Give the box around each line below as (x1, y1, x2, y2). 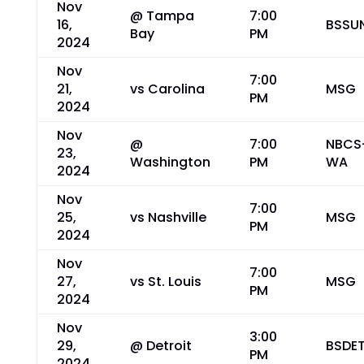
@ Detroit (129, 336, 192, 355)
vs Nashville (129, 208, 206, 227)
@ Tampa (129, 6, 194, 25)
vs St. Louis (129, 272, 201, 291)
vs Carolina (129, 80, 205, 98)
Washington (129, 153, 210, 171)
